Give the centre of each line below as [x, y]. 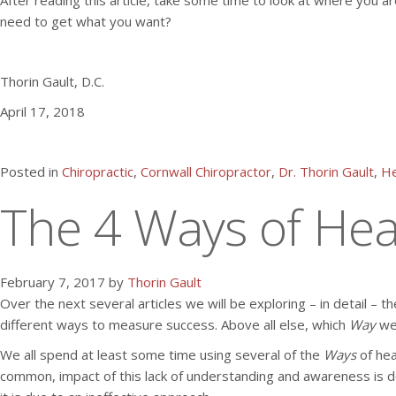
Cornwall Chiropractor [206, 171]
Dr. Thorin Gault [326, 171]
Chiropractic [98, 171]
